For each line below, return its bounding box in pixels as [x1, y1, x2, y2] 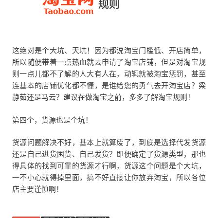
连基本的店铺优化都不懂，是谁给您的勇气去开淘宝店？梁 [12, 82, 206, 90]
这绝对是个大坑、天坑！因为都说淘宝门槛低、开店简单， [12, 47, 206, 55]
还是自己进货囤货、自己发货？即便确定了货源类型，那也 [12, 151, 206, 159]
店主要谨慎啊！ [12, 186, 63, 194]
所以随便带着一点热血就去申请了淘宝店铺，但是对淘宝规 [12, 59, 206, 67]
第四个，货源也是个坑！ [12, 116, 92, 124]
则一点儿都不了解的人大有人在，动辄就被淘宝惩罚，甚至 [12, 71, 206, 78]
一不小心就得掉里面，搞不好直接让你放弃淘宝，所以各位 [12, 174, 206, 182]
